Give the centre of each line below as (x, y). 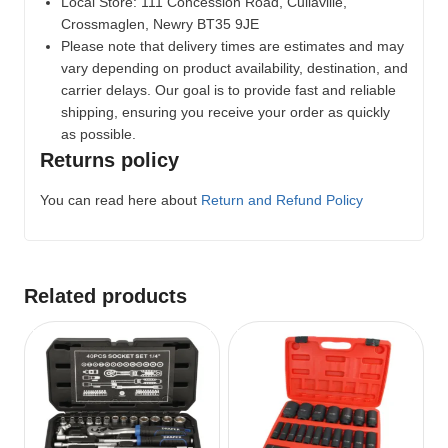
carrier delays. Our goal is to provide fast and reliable (228, 89)
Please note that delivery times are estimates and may (232, 45)
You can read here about (120, 199)
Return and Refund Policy (282, 199)
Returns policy (109, 159)
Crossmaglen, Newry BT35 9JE (160, 23)
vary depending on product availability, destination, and (234, 67)
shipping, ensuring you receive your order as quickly (225, 111)
